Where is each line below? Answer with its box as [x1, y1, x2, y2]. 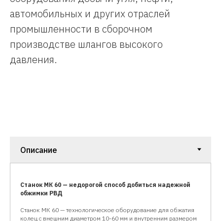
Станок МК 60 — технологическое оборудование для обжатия [20, 206, 194, 214]
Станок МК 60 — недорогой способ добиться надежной [20, 181, 190, 188]
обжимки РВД [20, 189, 63, 197]
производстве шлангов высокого [10, 37, 163, 51]
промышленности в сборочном [10, 22, 152, 36]
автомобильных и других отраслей [10, 6, 170, 20]
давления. [10, 52, 57, 66]
